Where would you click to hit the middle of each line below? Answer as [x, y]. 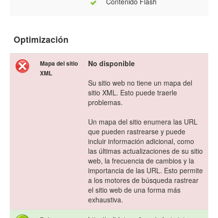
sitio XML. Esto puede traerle [133, 93]
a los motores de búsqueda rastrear [143, 180]
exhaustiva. [106, 200]
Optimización [41, 39]
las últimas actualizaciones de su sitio [145, 151]
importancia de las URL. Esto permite [145, 171]
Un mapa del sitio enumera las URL [143, 122]
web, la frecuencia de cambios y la [141, 161]
